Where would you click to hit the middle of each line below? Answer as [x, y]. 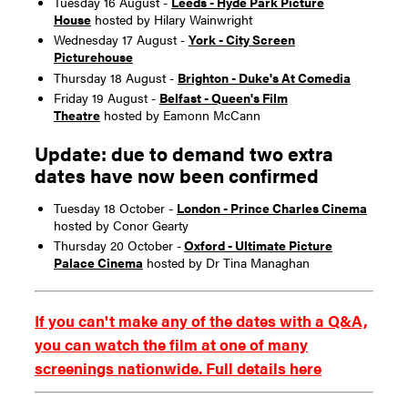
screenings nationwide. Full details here [178, 367]
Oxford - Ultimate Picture [258, 245]
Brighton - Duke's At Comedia [264, 77]
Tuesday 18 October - [115, 207]
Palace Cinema [98, 263]
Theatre [76, 115]
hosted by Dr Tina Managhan [226, 263]
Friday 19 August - [106, 98]
